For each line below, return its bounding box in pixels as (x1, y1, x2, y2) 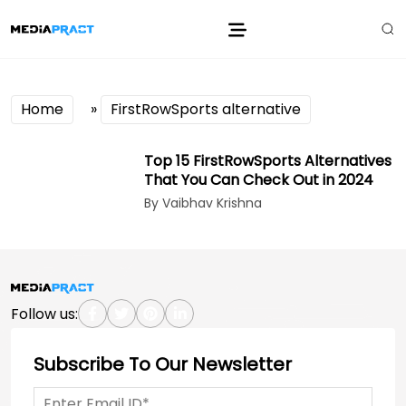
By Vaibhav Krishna (144, 194, 263, 212)
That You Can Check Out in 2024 (144, 169, 374, 190)
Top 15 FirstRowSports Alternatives (144, 150, 392, 171)
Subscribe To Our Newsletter (34, 352, 292, 377)
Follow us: (11, 303, 78, 324)
